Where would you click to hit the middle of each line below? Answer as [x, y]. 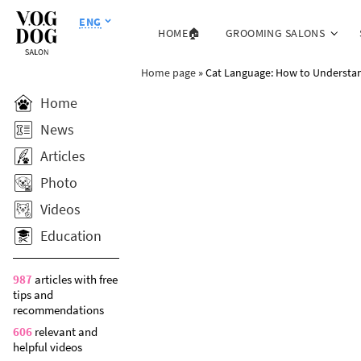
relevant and [65, 332]
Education [71, 236]
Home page [168, 72]
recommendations [58, 310]
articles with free [75, 279]
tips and [33, 295]
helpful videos [48, 347]
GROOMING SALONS [275, 33]
